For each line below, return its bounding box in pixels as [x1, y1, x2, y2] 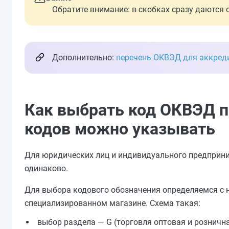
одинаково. [25, 164, 68, 173]
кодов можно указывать [25, 119, 215, 139]
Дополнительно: [52, 53, 116, 62]
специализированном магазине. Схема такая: [25, 198, 200, 208]
